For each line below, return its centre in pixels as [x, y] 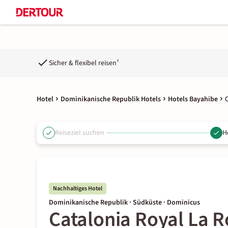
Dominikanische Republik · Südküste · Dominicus [124, 203]
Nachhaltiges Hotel [78, 189]
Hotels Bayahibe [193, 99]
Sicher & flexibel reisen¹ [84, 63]
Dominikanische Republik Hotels [111, 99]
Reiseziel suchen [80, 133]
